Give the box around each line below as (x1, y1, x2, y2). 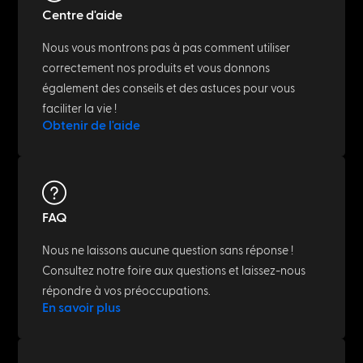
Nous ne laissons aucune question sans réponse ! (42, 244, 294, 257)
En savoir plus (42, 301, 122, 314)
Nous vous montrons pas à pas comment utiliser (42, 41, 291, 54)
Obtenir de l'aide (42, 118, 141, 132)
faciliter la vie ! (42, 102, 117, 115)
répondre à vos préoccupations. (42, 284, 211, 297)
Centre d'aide (42, 8, 123, 22)
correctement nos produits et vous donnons (42, 62, 271, 75)
